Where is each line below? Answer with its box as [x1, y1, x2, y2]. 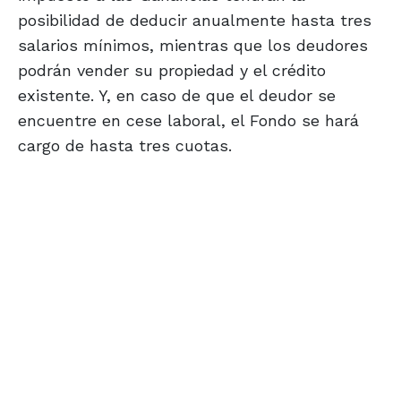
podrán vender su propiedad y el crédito [18, 61, 326, 81]
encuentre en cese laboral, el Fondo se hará [18, 111, 359, 131]
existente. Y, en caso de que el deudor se [18, 86, 336, 106]
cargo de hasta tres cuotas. [18, 136, 232, 156]
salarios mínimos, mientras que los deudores [18, 36, 368, 55]
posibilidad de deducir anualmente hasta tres [18, 11, 371, 30]
